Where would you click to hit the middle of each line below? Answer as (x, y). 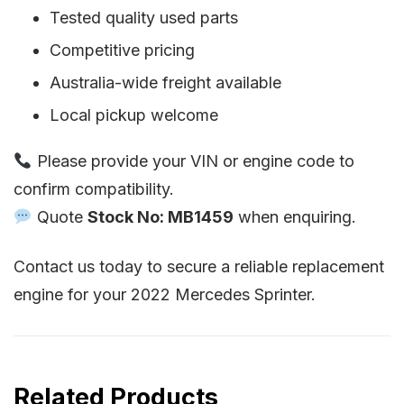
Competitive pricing (122, 50)
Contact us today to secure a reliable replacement (199, 267)
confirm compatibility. (94, 189)
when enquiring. (294, 217)
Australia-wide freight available (165, 83)
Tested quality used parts (144, 18)
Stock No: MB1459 (160, 217)
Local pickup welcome (134, 115)
